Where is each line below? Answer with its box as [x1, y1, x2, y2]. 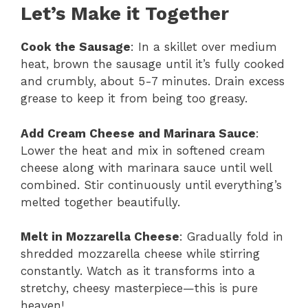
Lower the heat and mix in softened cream [21, 143, 265, 157]
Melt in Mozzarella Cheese [21, 230, 179, 244]
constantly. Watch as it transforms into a [21, 264, 255, 278]
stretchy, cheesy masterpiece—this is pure [21, 281, 258, 296]
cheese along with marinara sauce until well [21, 160, 272, 175]
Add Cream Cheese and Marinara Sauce [21, 126, 256, 140]
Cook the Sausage [21, 40, 131, 54]
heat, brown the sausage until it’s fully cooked [21, 57, 285, 71]
